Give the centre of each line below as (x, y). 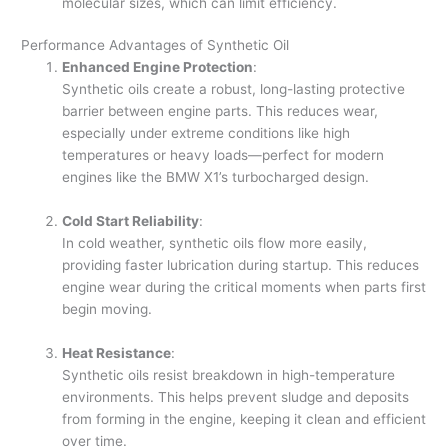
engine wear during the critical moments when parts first (244, 287)
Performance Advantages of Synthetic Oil (155, 45)
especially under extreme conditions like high (206, 133)
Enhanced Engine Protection (158, 67)
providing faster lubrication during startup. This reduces (241, 265)
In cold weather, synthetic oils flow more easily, (215, 243)
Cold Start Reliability (131, 221)
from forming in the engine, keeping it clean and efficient (244, 419)
